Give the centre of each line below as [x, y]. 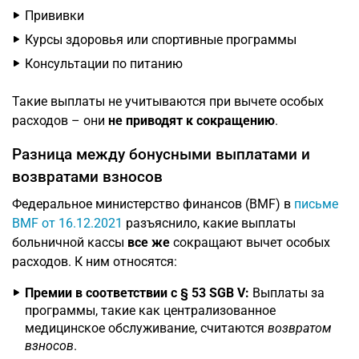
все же [149, 242]
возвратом [300, 328]
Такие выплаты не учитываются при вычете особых [168, 101]
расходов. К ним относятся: [95, 262]
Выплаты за [287, 293]
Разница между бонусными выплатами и [161, 154]
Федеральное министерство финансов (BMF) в [153, 204]
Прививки [54, 16]
